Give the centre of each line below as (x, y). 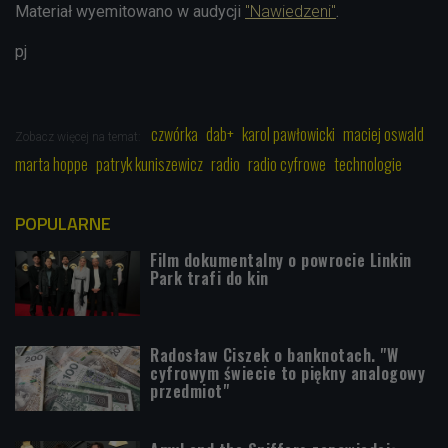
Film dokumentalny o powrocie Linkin (281, 259)
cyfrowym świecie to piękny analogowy (287, 372)
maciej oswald (383, 133)
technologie (368, 163)
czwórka (174, 133)
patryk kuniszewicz (149, 163)
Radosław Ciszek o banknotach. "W (274, 354)
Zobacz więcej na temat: (79, 136)
